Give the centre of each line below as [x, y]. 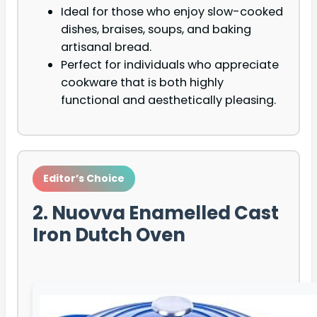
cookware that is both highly [142, 83]
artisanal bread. [106, 47]
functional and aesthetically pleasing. [168, 100]
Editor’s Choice [84, 179]
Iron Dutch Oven [109, 235]
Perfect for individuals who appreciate [170, 65]
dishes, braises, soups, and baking [156, 30]
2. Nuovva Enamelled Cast [156, 213]
